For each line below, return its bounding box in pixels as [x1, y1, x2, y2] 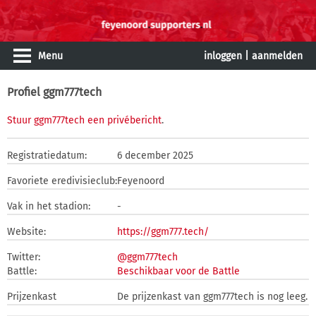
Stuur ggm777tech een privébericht [7, 114, 162, 126]
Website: [7, 226, 46, 238]
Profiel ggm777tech [7, 85, 102, 99]
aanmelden [252, 50, 303, 62]
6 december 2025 [117, 150, 193, 162]
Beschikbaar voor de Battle [117, 265, 240, 277]
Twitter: [7, 251, 40, 263]
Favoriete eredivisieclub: [7, 175, 117, 187]
